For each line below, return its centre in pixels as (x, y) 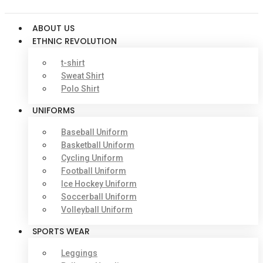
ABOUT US (53, 28)
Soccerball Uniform (99, 197)
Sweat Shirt (82, 76)
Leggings (79, 253)
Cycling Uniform (92, 158)
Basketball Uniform (98, 145)
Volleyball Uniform (97, 210)
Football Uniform (94, 171)
